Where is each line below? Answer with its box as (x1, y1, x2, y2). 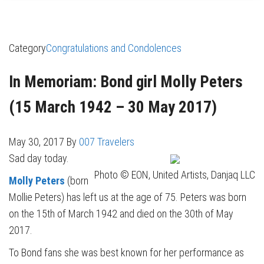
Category (9, 41, 46, 54)
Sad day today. (9, 151, 71, 164)
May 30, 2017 (9, 135, 67, 148)
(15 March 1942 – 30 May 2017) (9, 98, 217, 117)
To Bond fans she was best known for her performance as (9, 246, 244, 259)
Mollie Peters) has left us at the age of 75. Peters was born (9, 190, 246, 203)
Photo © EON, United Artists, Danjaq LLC (94, 168, 255, 181)
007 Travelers (79, 135, 134, 148)
